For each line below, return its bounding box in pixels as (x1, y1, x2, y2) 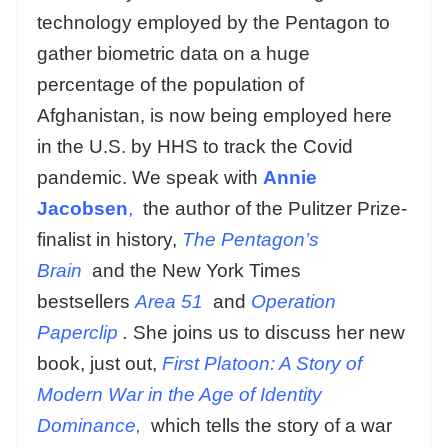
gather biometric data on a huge (37, 42, 310, 64)
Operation (251, 290, 336, 312)
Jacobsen (37, 197, 128, 219)
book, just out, (37, 352, 162, 374)
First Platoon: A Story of (162, 352, 362, 374)
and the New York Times (92, 259, 301, 281)
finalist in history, (37, 228, 177, 250)
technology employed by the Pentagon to (37, 11, 390, 33)
